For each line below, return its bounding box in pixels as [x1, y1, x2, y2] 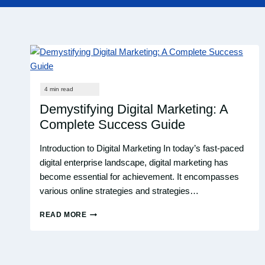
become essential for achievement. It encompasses [40, 172, 239, 182]
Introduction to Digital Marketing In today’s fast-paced [40, 143, 244, 153]
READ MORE [40, 211, 87, 219]
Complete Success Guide [40, 117, 185, 132]
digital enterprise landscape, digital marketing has [40, 157, 228, 167]
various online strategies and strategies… [40, 186, 199, 196]
